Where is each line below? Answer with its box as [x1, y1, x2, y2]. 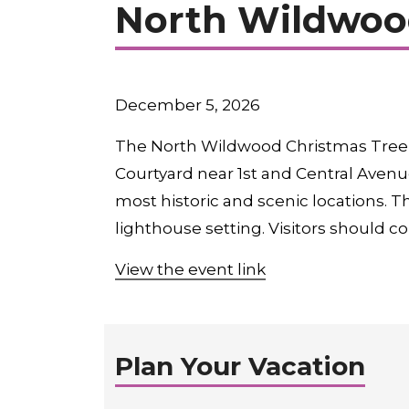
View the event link [115, 260, 266, 278]
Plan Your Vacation [115, 351, 365, 382]
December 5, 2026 [115, 96, 260, 114]
